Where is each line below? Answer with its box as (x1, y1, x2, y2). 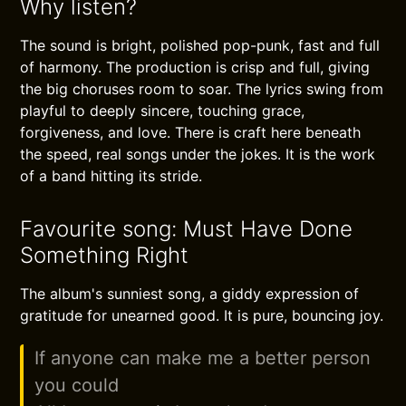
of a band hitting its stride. (20, 167, 203, 185)
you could (34, 374, 120, 396)
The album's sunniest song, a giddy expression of (20, 285, 360, 303)
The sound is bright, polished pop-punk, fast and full (20, 36, 381, 54)
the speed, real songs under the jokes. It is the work (20, 145, 376, 163)
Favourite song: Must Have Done (20, 216, 353, 242)
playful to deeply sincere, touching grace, (20, 101, 305, 120)
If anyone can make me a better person (34, 347, 372, 369)
